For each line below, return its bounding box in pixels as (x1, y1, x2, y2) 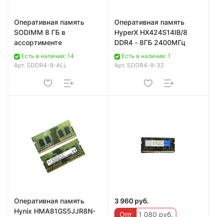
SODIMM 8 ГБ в (14, 28, 65, 37)
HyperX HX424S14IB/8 (114, 28, 187, 37)
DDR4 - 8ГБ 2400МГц (114, 38, 186, 47)
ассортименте (14, 38, 62, 47)
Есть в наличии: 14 (21, 52, 74, 60)
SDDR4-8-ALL (27, 62, 67, 69)
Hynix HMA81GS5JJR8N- (14, 207, 95, 216)
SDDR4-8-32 (127, 62, 164, 69)
